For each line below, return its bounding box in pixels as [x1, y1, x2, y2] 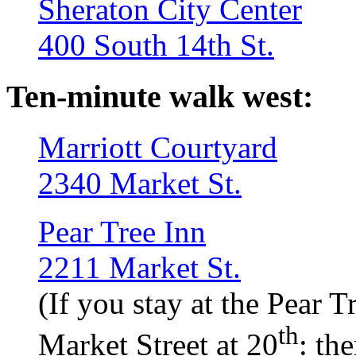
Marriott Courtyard [38, 130, 277, 165]
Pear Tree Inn [38, 215, 206, 250]
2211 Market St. [38, 250, 241, 285]
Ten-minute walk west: [6, 78, 313, 114]
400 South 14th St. [38, 27, 274, 62]
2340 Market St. [38, 166, 242, 201]
